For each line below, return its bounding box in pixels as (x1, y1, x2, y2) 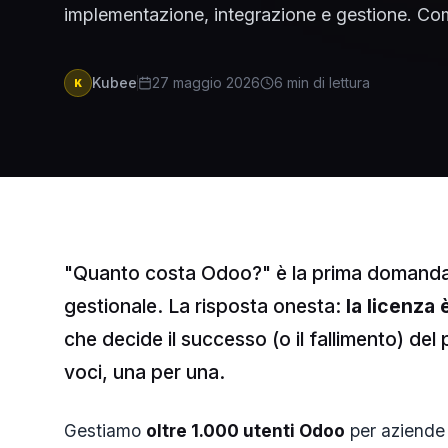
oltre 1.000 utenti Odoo (146, 419, 345, 441)
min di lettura (287, 74, 370, 91)
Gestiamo (64, 419, 146, 441)
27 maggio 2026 (152, 74, 260, 91)
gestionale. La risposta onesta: (64, 294, 346, 318)
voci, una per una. (64, 360, 225, 384)
